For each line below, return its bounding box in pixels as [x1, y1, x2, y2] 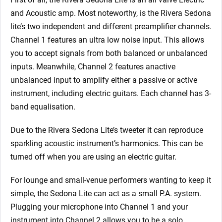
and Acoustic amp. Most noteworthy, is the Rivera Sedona [10, 8, 211, 18]
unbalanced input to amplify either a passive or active [10, 75, 197, 85]
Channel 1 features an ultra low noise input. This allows [10, 35, 204, 45]
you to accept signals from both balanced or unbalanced [10, 49, 208, 58]
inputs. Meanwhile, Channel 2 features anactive [10, 62, 175, 72]
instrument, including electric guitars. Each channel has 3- [10, 89, 211, 99]
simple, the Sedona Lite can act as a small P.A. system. [10, 189, 201, 199]
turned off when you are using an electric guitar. [10, 152, 176, 162]
